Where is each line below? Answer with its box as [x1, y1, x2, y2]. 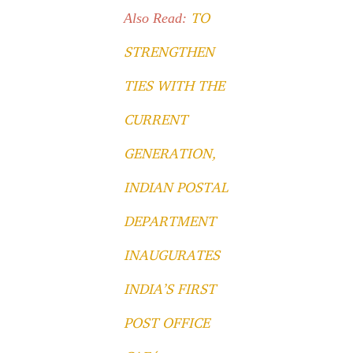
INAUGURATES [124, 246, 221, 264]
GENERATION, [124, 144, 217, 162]
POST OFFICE [124, 314, 210, 332]
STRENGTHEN [124, 43, 215, 61]
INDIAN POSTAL [124, 178, 229, 196]
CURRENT [124, 110, 188, 128]
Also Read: [124, 10, 191, 27]
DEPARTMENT [124, 212, 217, 230]
